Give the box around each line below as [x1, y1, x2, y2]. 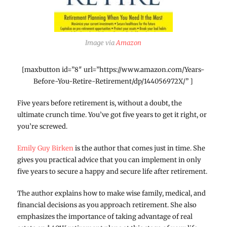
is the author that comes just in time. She [73, 143, 205, 153]
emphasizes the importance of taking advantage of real [17, 212, 193, 221]
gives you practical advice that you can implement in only [17, 155, 201, 164]
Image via [85, 38, 117, 47]
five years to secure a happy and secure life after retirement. [17, 167, 207, 176]
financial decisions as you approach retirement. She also [17, 200, 197, 209]
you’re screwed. [17, 122, 67, 131]
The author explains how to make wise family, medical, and [17, 188, 206, 198]
